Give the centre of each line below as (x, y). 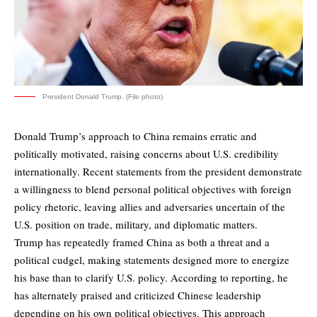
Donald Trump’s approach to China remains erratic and (136, 136)
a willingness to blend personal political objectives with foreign (153, 189)
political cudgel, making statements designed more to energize (152, 260)
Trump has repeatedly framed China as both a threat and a (142, 242)
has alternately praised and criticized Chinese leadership (138, 295)
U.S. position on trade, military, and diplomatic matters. (136, 225)
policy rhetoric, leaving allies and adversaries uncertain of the (150, 207)
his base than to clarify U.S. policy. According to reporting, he (151, 278)
